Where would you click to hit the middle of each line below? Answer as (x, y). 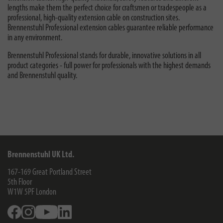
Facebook (34, 209)
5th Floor (20, 182)
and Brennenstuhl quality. (42, 76)
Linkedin (83, 209)
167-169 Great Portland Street (50, 172)
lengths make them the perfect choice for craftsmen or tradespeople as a (107, 8)
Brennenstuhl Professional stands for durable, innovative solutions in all (104, 56)
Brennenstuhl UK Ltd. (41, 155)
